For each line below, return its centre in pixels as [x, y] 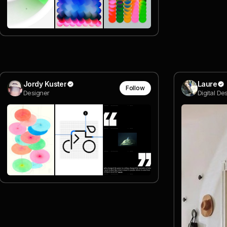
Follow [135, 88]
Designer [36, 92]
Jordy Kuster [45, 84]
